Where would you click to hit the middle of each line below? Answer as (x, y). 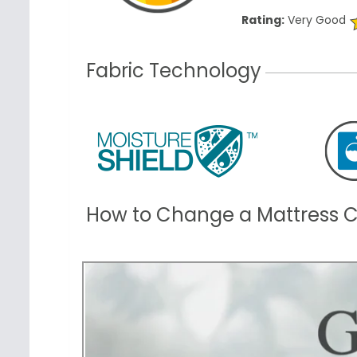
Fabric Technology (174, 71)
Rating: (263, 20)
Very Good (315, 20)
